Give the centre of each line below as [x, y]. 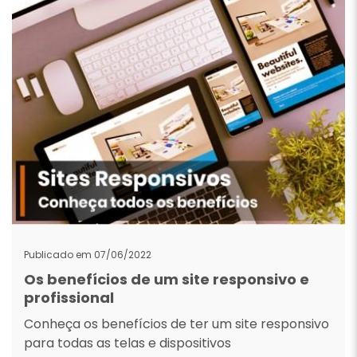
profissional [69, 298]
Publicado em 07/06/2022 [88, 255]
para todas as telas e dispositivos [127, 343]
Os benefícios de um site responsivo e [167, 279]
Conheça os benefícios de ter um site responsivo [177, 324]
